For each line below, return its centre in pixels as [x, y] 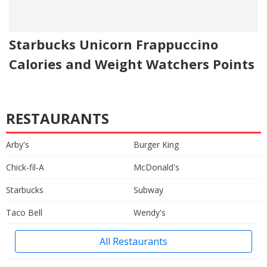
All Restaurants [133, 241]
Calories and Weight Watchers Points [132, 63]
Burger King [156, 144]
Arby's [18, 144]
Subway [148, 190]
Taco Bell [24, 212]
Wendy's [150, 212]
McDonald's [156, 167]
